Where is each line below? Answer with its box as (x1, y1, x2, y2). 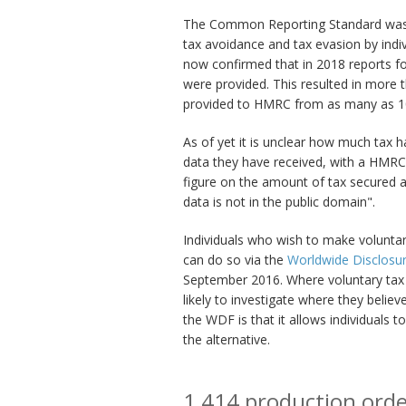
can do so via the (183, 251, 287, 268)
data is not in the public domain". (183, 193, 375, 210)
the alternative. (183, 331, 270, 348)
